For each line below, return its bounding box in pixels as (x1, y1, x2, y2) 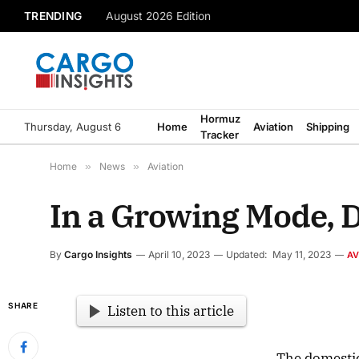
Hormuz (200, 112, 240, 125)
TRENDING (24, 9, 83, 22)
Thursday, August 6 (24, 119, 121, 133)
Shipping (306, 120, 349, 133)
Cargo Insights (64, 248, 132, 260)
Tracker (200, 128, 239, 141)
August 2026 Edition (106, 10, 212, 23)
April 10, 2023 (148, 248, 210, 260)
